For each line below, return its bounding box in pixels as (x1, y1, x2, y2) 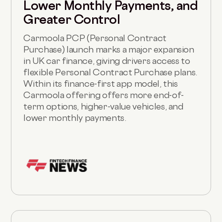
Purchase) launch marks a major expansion (23, 44, 194, 55)
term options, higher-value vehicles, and (23, 101, 183, 111)
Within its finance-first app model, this (23, 78, 178, 89)
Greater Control (23, 11, 120, 27)
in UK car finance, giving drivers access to (23, 55, 190, 66)
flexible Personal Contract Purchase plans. (23, 66, 198, 77)
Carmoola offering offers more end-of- (23, 89, 184, 100)
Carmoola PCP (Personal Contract (23, 32, 166, 43)
